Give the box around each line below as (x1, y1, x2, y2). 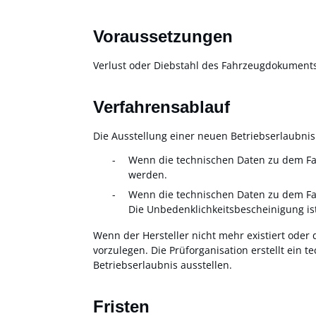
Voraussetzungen (93, 26, 233, 46)
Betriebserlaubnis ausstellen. (93, 257, 232, 272)
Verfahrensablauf (93, 97, 230, 116)
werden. (128, 167, 167, 181)
